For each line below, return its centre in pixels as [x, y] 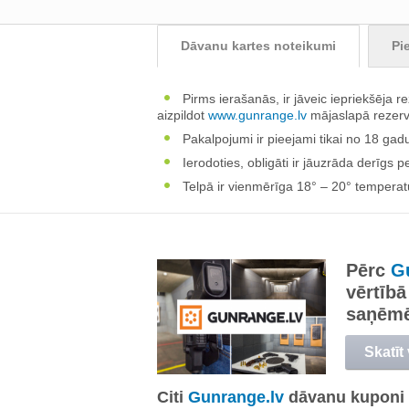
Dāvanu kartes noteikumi [258, 46]
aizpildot [183, 115]
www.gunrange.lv [257, 115]
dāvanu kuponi [344, 397]
